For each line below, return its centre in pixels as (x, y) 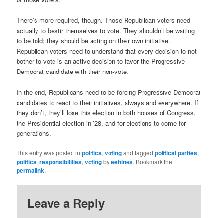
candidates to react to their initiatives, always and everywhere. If (108, 102)
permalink (31, 170)
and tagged (138, 152)
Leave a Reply (66, 203)
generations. (34, 133)
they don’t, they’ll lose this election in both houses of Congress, (106, 112)
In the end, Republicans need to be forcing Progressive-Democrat (109, 92)
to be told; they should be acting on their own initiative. (94, 41)
